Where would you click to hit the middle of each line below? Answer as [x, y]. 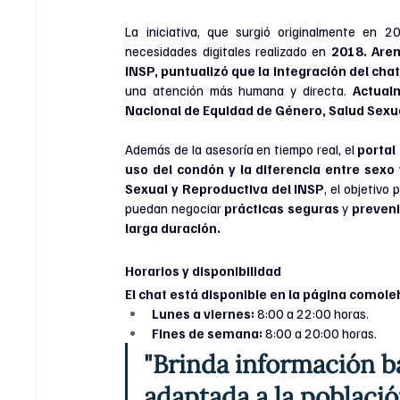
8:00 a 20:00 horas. [320, 333]
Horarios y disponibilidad [204, 271]
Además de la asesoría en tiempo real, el [242, 150]
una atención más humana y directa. [239, 91]
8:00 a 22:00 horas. [312, 314]
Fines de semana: [208, 333]
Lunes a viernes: [204, 314]
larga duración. [173, 228]
